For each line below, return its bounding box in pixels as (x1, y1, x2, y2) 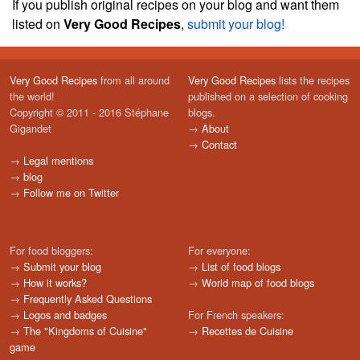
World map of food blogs (202, 274, 314, 290)
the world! (10, 88, 55, 104)
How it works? (23, 274, 87, 290)
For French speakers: (188, 306, 284, 322)
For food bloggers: (10, 242, 93, 258)
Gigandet (10, 120, 51, 136)
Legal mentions (23, 152, 93, 168)
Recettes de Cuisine (202, 322, 293, 338)
